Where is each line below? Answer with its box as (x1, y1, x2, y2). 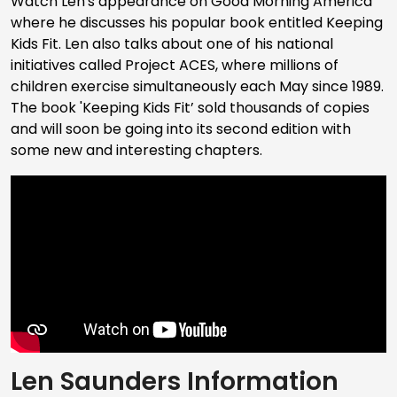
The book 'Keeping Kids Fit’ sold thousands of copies (11, 97, 370, 118)
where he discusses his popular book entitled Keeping (11, 12, 383, 33)
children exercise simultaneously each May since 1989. (11, 75, 384, 97)
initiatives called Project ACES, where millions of (11, 54, 339, 75)
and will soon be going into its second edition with (11, 118, 351, 139)
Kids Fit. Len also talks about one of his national (11, 33, 333, 54)
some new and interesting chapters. (11, 139, 262, 160)
